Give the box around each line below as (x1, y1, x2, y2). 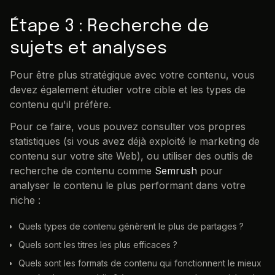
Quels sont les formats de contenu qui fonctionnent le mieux (18, 258, 261, 269)
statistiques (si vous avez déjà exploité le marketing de (10, 135, 260, 148)
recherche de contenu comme (10, 165, 155, 177)
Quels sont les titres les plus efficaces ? (18, 239, 177, 250)
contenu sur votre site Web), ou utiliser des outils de (10, 150, 253, 163)
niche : (10, 194, 41, 207)
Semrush (155, 165, 197, 177)
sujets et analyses (10, 40, 167, 58)
